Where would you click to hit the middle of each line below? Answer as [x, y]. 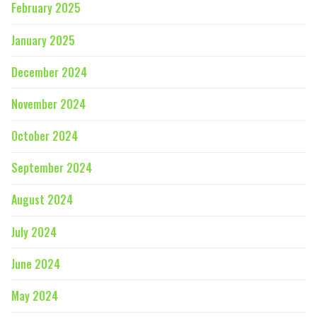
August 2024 [42, 200]
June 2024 [36, 264]
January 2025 [43, 40]
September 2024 [52, 168]
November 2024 [48, 104]
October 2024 [45, 136]
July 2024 [34, 232]
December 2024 [49, 72]
